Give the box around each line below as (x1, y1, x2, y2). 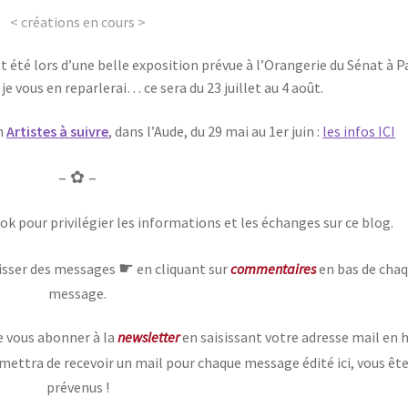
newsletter (117, 327, 179, 346)
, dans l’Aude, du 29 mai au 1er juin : (108, 121, 323, 140)
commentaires (230, 259, 317, 278)
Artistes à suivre (6, 121, 109, 140)
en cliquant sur (134, 259, 231, 278)
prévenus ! (46, 377, 109, 396)
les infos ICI (322, 121, 396, 140)
